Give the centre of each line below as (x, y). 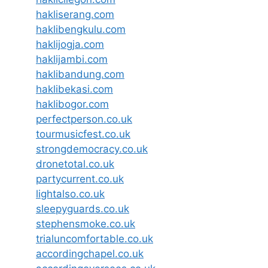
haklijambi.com (72, 59)
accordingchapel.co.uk (90, 254)
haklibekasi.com (74, 89)
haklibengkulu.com (81, 29)
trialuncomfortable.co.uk (95, 239)
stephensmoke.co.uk (86, 224)
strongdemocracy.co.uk (92, 149)
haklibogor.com (72, 104)
